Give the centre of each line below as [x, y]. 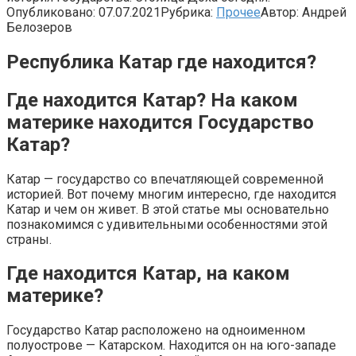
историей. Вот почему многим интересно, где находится [171, 194]
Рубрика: [187, 12]
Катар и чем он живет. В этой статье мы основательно [168, 209]
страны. [29, 239]
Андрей [324, 12]
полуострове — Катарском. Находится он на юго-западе [171, 346]
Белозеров [39, 27]
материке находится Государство [160, 122]
